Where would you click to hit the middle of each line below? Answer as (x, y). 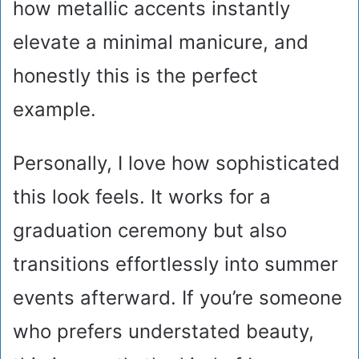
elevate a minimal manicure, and (161, 42)
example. (54, 110)
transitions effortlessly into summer (175, 264)
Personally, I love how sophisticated (176, 163)
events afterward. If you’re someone (177, 298)
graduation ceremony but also (150, 231)
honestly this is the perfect (135, 76)
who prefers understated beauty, (163, 332)
